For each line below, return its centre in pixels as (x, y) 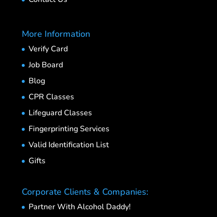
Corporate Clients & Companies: (85, 192)
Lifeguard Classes (60, 113)
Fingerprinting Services (69, 129)
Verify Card (48, 49)
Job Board (46, 65)
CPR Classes (51, 97)
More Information (56, 34)
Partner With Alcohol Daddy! (79, 207)
